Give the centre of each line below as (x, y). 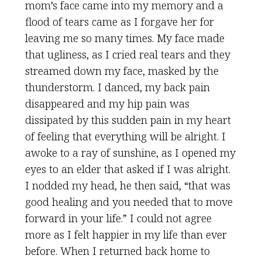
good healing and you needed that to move (129, 202)
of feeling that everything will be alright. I (125, 136)
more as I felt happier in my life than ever (126, 235)
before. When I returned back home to (117, 251)
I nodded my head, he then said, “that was (127, 185)
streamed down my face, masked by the (122, 71)
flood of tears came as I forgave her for (119, 22)
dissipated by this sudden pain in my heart (128, 120)
